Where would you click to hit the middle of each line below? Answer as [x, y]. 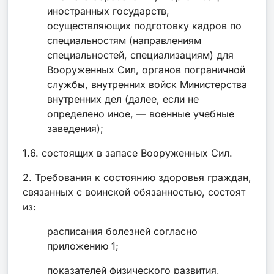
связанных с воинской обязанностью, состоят [134, 192]
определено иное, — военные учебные [141, 113]
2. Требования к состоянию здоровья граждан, [137, 177]
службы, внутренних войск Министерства [147, 84]
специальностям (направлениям [124, 40]
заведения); [75, 128]
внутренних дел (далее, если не [123, 99]
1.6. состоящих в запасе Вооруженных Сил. [128, 153]
